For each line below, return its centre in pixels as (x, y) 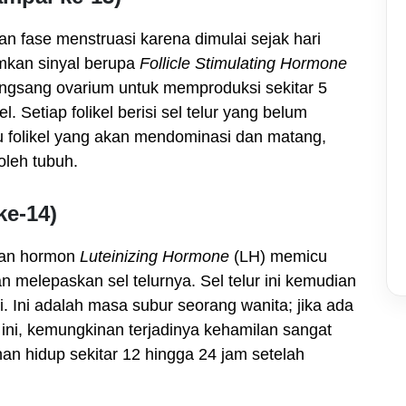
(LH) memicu (278, 256)
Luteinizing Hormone (155, 256)
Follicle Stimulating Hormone (243, 63)
